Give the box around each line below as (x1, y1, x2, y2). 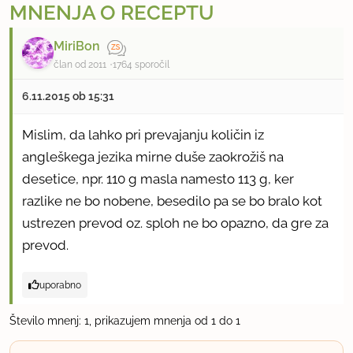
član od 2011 (54, 58, 106, 70)
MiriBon (54, 39, 100, 54)
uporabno (39, 278, 81, 291)
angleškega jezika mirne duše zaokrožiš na (22, 148, 284, 165)
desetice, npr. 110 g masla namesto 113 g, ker (22, 170, 294, 187)
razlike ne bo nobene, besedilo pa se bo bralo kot (22, 192, 322, 209)
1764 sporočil (113, 58, 169, 70)
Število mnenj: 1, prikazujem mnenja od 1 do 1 (9, 313, 240, 327)
